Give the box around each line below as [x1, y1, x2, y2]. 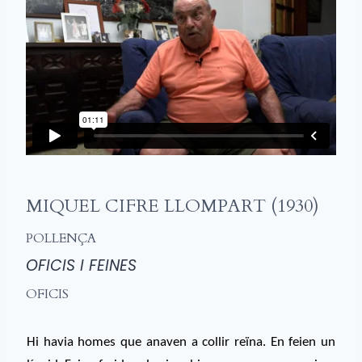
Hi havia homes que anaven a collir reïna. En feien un [27, 335, 335, 350]
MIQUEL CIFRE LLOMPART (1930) [26, 193, 319, 218]
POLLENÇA [26, 229, 96, 247]
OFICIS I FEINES [26, 254, 137, 276]
